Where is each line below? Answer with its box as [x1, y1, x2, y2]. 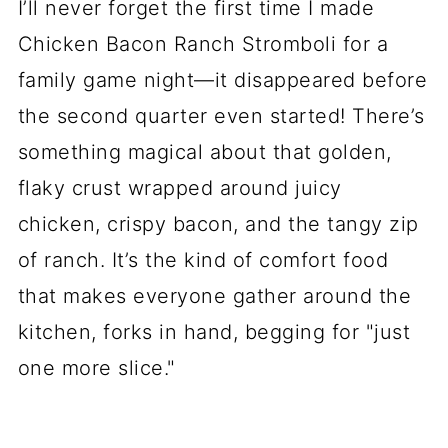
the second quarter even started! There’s [17, 104, 425, 128]
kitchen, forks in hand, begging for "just [17, 320, 411, 344]
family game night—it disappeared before [17, 68, 428, 92]
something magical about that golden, [17, 140, 392, 164]
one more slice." [17, 356, 176, 380]
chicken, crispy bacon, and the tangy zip [17, 212, 419, 236]
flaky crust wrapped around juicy [17, 176, 342, 200]
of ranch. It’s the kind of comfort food [17, 248, 389, 272]
